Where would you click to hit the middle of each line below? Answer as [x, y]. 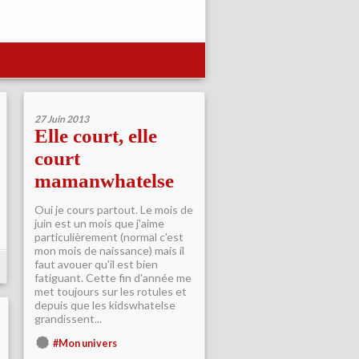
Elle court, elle [96, 136]
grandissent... [68, 319]
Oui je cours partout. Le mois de [114, 210]
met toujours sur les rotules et [111, 291]
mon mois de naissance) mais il [109, 250]
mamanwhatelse [104, 181]
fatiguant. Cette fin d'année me [113, 278]
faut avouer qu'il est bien [96, 264]
